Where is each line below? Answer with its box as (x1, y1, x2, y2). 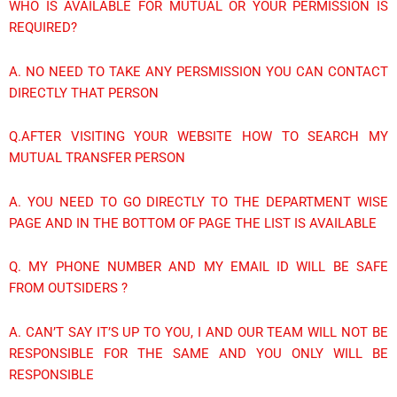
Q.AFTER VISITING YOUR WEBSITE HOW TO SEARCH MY (9, 128, 388, 145)
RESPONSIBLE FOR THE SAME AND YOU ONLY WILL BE (9, 345, 388, 362)
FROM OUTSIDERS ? (9, 280, 128, 297)
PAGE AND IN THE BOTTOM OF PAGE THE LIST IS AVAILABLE (9, 214, 377, 231)
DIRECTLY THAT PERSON (9, 84, 159, 101)
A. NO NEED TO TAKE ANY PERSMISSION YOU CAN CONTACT (9, 63, 388, 80)
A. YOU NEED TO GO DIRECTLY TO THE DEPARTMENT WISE (9, 193, 388, 210)
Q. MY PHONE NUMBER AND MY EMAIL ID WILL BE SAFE (9, 259, 388, 276)
